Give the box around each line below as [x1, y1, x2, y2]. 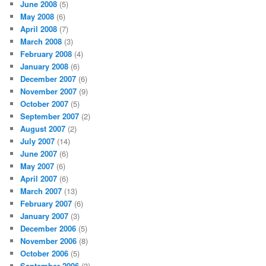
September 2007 [20, 110, 80, 122]
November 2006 [20, 235, 77, 246]
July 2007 [20, 135, 55, 147]
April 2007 [20, 172, 58, 184]
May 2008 [20, 10, 55, 22]
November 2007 [20, 85, 77, 97]
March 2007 [20, 185, 62, 197]
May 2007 [20, 160, 55, 172]
